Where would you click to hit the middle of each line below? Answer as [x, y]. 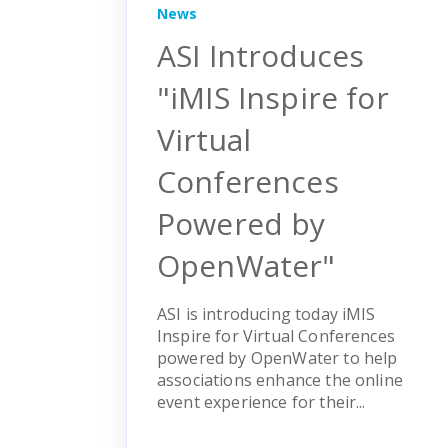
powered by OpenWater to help [277, 357]
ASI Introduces [261, 55]
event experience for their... [261, 401]
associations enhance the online [280, 379]
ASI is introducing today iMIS [266, 313]
